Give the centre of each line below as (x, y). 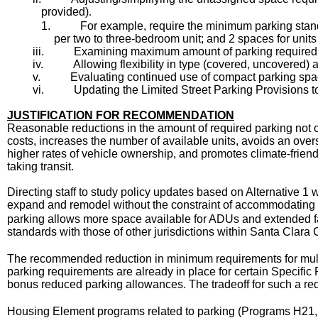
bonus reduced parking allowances (95, 284)
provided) (65, 12)
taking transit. (40, 166)
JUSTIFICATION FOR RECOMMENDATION (121, 115)
